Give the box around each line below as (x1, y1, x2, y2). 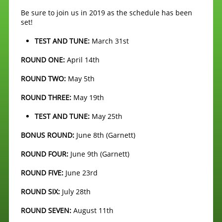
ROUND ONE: (21, 55, 67, 64)
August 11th (73, 206, 115, 215)
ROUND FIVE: (21, 168, 65, 177)
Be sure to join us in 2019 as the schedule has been (21, 8, 192, 17)
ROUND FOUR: (21, 149, 68, 159)
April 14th (67, 55, 102, 64)
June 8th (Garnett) (74, 130, 135, 140)
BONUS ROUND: (21, 130, 74, 140)
